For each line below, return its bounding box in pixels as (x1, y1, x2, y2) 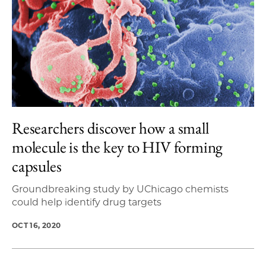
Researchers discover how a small (12, 118, 209, 138)
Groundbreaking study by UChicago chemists (12, 183, 229, 195)
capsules (12, 156, 62, 176)
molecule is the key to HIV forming (12, 137, 223, 157)
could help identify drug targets (12, 197, 161, 208)
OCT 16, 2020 (12, 221, 61, 230)
